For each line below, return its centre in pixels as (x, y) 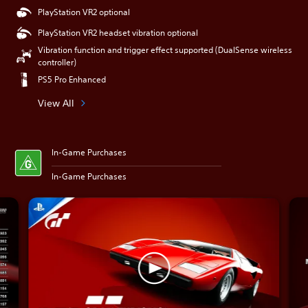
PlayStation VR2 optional (84, 12)
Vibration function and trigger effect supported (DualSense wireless (165, 50)
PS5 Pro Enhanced (72, 80)
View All (56, 103)
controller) (57, 63)
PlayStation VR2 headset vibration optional (118, 33)
